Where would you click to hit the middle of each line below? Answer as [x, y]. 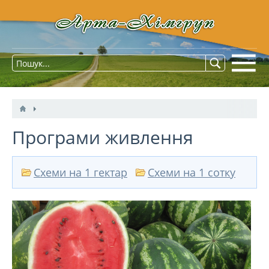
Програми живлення [103, 138]
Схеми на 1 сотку [192, 173]
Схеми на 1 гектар [80, 173]
